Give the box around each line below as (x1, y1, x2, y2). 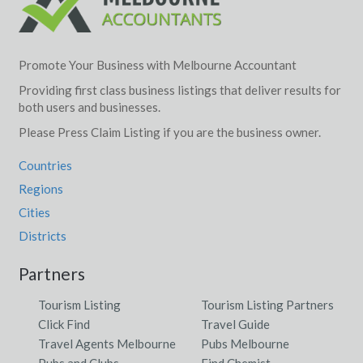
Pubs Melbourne (201, 336, 289, 352)
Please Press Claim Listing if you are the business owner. (18, 125, 321, 140)
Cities (18, 205, 50, 220)
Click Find (37, 317, 90, 332)
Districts (18, 228, 66, 244)
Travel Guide (201, 317, 270, 332)
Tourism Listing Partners (201, 297, 334, 313)
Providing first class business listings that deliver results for (18, 83, 341, 98)
